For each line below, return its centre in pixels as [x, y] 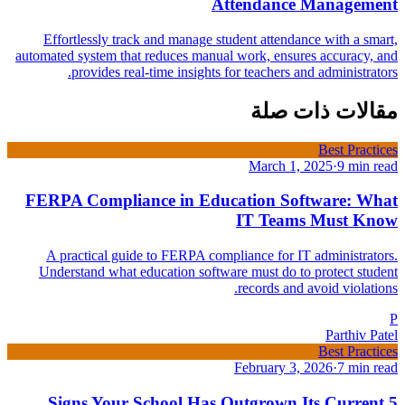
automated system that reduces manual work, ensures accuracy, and [207, 55]
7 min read [367, 367]
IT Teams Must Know [317, 221]
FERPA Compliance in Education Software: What [212, 201]
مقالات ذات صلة [324, 111]
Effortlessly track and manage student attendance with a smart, [221, 39]
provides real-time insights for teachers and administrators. [235, 71]
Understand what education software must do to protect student [218, 271]
